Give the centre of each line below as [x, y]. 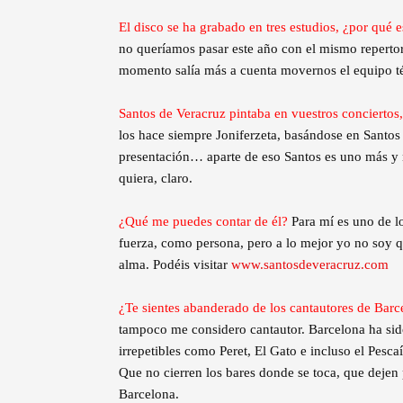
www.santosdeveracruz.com [310, 265]
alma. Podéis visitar [175, 265]
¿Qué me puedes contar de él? [205, 222]
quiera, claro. [156, 179]
